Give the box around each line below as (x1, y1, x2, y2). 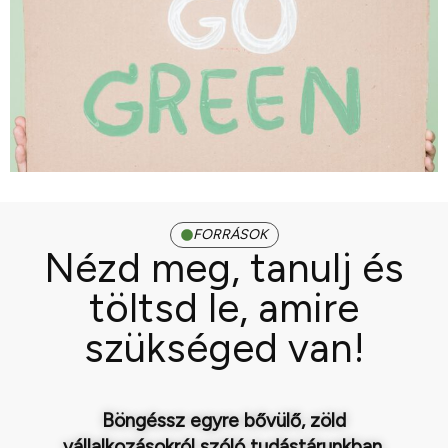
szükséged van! (83, 323, 365, 372)
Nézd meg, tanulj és (44, 243, 404, 292)
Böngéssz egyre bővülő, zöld (102, 408, 346, 432)
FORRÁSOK (192, 225, 268, 243)
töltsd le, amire (89, 283, 359, 332)
